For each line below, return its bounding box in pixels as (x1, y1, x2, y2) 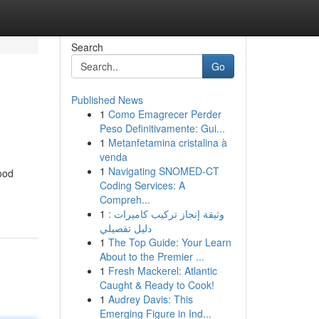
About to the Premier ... (99, 249, 204, 263)
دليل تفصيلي (99, 221, 152, 235)
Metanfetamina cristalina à (108, 135, 227, 150)
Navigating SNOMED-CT (108, 164, 219, 178)
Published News (70, 93, 143, 107)
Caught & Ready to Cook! (99, 278, 214, 292)
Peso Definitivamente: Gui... (99, 121, 225, 135)
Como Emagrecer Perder (108, 107, 221, 121)
